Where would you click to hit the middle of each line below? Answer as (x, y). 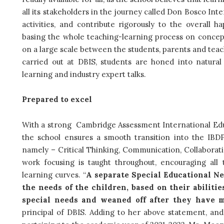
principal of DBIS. (56, 212)
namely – (40, 150)
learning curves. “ (54, 175)
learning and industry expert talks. (85, 74)
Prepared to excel (57, 99)
